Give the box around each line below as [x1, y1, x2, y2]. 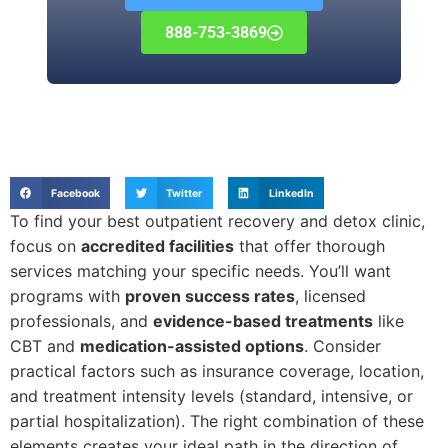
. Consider [304, 335, 381, 356]
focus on [10, 235, 81, 256]
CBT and [10, 335, 80, 356]
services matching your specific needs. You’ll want [10, 260, 391, 281]
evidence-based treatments [153, 310, 373, 331]
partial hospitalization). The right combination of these [10, 410, 424, 431]
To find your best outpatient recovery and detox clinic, [10, 210, 425, 231]
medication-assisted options [80, 335, 304, 356]
